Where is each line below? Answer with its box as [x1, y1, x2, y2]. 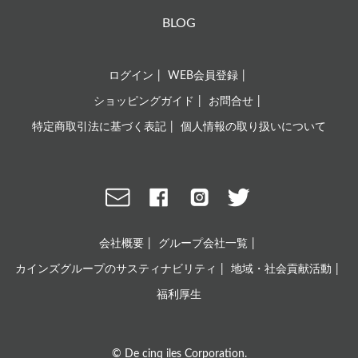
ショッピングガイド [93, 96, 194, 107]
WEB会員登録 [168, 70, 238, 82]
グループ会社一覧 [158, 238, 248, 249]
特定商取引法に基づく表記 [32, 121, 166, 133]
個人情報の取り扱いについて [181, 121, 326, 133]
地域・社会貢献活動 [231, 264, 332, 275]
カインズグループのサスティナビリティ [15, 264, 217, 275]
